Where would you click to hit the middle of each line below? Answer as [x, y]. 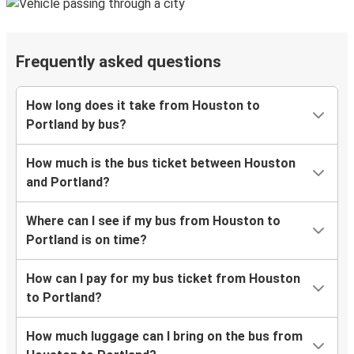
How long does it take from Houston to [143, 106]
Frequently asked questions [119, 62]
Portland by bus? [76, 125]
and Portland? [68, 183]
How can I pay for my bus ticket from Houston [163, 279]
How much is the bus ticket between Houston [161, 164]
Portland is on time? [87, 240]
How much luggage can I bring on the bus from [164, 337]
